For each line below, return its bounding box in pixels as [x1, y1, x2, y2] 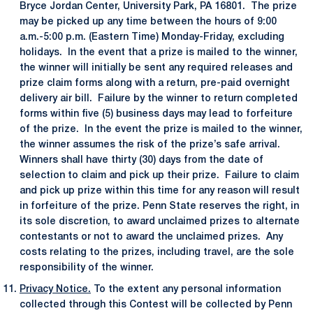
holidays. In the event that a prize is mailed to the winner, [20, 48, 298, 57]
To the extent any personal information [91, 284, 281, 294]
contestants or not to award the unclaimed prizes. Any [20, 232, 283, 242]
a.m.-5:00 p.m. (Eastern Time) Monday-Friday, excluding [20, 32, 284, 42]
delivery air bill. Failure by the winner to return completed [20, 94, 298, 103]
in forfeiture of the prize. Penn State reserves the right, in [20, 201, 299, 211]
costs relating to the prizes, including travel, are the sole [20, 247, 294, 257]
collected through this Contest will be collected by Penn [20, 300, 292, 310]
